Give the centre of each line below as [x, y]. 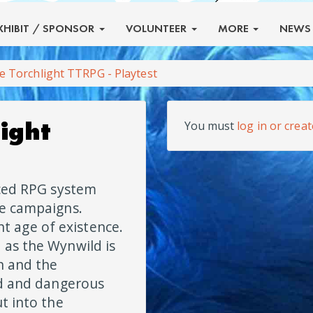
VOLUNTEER [158, 28]
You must [211, 125]
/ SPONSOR [64, 28]
